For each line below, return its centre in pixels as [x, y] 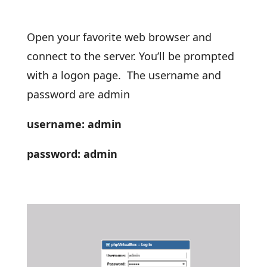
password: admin [72, 154]
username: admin [74, 124]
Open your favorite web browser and [119, 37]
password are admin [78, 94]
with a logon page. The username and [124, 75]
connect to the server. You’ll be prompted [130, 56]
